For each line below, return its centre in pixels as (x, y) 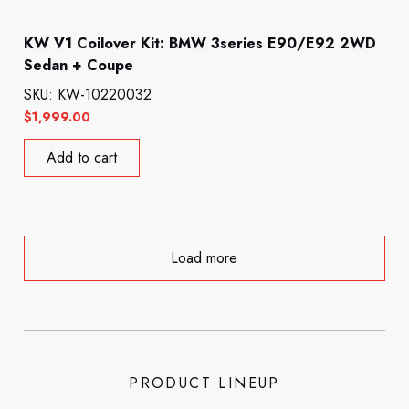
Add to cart (82, 158)
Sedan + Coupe (79, 66)
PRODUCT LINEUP (204, 383)
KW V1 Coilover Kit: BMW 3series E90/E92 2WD (200, 44)
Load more (204, 258)
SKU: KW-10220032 (88, 95)
